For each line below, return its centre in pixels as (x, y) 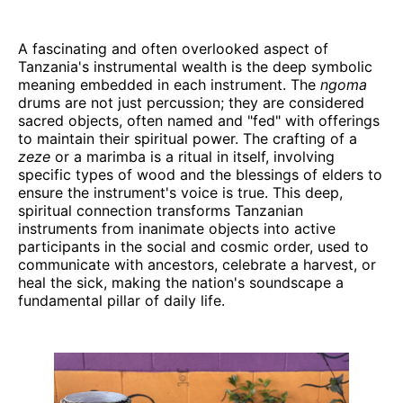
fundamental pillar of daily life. (121, 300)
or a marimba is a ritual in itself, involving (193, 156)
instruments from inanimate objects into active (177, 228)
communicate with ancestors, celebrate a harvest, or (197, 264)
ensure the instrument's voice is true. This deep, (180, 192)
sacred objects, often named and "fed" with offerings (199, 120)
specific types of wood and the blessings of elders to (200, 174)
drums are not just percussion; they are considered (191, 102)
